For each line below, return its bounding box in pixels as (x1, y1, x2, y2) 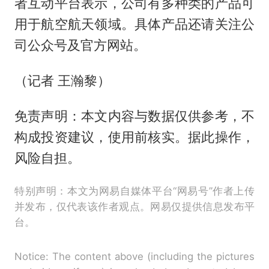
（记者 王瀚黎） (14, 73, 110, 89)
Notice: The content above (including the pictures (14, 250, 255, 263)
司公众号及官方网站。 (14, 37, 147, 53)
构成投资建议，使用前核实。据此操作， (14, 129, 255, 145)
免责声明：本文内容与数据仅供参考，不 (14, 108, 255, 124)
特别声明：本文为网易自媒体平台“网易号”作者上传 (14, 185, 255, 198)
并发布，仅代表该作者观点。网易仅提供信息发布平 (14, 201, 255, 213)
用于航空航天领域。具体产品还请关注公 (14, 16, 255, 32)
